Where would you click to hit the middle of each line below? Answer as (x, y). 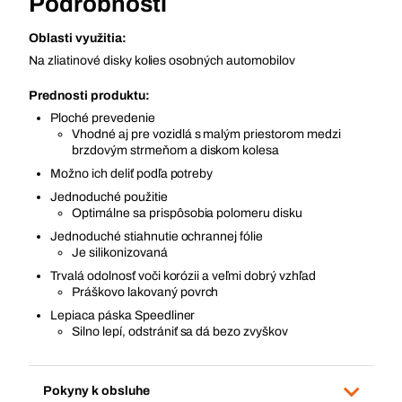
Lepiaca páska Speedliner (123, 315)
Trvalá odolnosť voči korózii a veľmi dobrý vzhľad (183, 276)
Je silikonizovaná (120, 253)
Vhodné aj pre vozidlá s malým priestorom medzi (206, 134)
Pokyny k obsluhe (96, 390)
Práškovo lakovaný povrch (145, 292)
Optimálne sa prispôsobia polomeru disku (188, 213)
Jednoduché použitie (109, 197)
